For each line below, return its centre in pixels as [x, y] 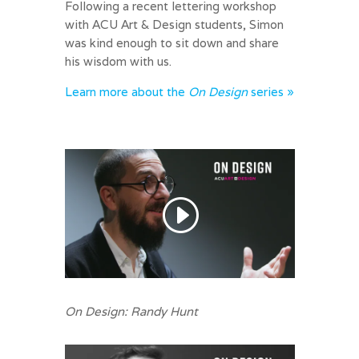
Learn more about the [126, 91]
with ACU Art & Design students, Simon [174, 24]
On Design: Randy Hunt [131, 312]
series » [270, 91]
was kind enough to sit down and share [171, 42]
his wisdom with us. [118, 61]
